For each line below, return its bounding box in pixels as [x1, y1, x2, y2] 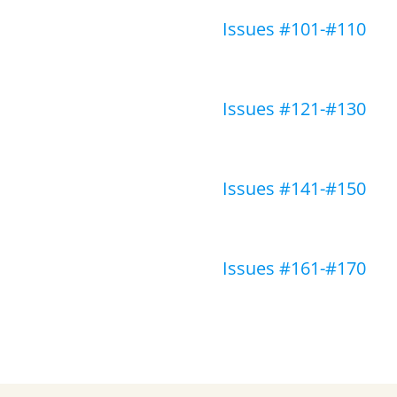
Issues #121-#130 [222, 97, 366, 121]
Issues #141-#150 [222, 176, 366, 200]
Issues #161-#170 [222, 256, 366, 280]
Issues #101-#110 [222, 17, 366, 41]
